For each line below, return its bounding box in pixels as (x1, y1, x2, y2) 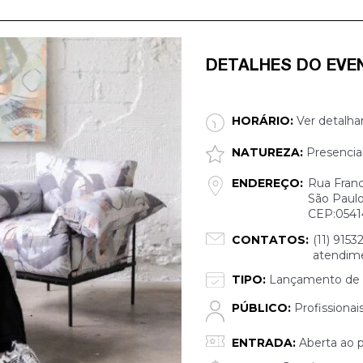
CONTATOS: (232, 232, 309, 247)
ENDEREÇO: (232, 175, 303, 190)
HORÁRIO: (232, 113, 293, 128)
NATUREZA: (232, 145, 303, 160)
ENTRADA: (232, 335, 296, 350)
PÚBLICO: (232, 300, 291, 315)
